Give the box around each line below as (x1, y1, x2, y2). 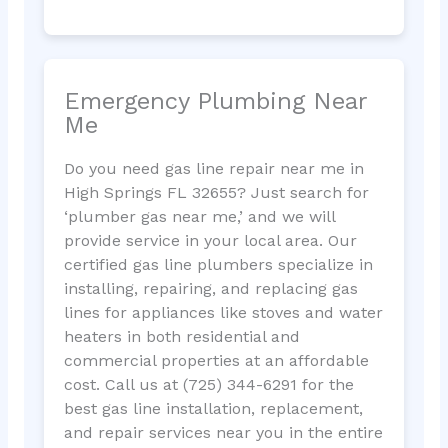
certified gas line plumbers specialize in (63, 255, 373, 275)
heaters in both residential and (63, 327, 300, 347)
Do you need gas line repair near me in (63, 159, 364, 179)
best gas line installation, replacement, (63, 399, 363, 419)
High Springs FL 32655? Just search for (63, 183, 369, 203)
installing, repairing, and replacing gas (63, 279, 358, 299)
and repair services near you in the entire (63, 423, 383, 443)
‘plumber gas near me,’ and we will (63, 207, 335, 227)
